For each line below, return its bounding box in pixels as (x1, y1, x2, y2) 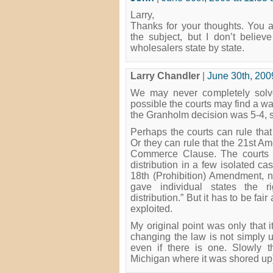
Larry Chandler (130, 71, 200, 81)
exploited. (130, 204, 172, 214)
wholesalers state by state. (130, 43, 244, 53)
